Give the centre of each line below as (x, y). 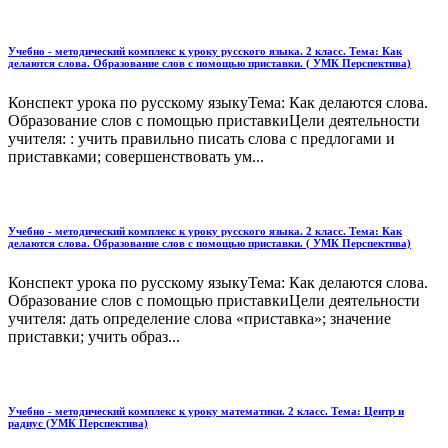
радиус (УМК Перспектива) (78, 422)
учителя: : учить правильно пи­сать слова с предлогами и (201, 138)
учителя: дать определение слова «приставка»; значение (199, 318)
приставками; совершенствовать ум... (136, 156)
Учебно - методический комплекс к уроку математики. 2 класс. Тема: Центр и (206, 410)
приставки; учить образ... (94, 336)
